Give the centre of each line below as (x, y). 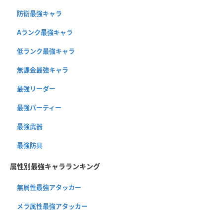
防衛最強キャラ (39, 13)
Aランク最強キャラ (45, 32)
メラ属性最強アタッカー (52, 206)
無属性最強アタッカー (49, 187)
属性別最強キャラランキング (55, 166)
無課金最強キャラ (43, 70)
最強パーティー (39, 107)
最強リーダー (36, 88)
